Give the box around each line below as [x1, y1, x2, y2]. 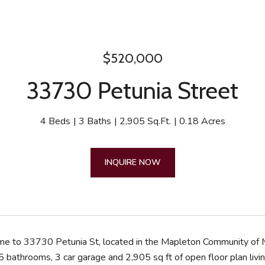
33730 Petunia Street [27, 76, 238, 105]
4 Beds [40, 115, 70, 128]
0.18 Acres [179, 115, 225, 128]
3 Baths [78, 115, 111, 128]
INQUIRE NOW [104, 157, 161, 168]
